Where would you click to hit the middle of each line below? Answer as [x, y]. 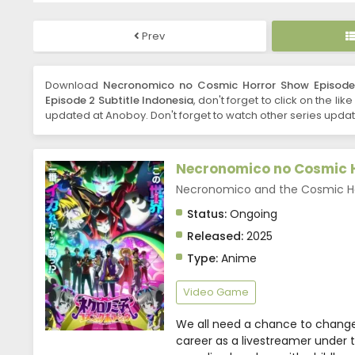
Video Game [216, 292]
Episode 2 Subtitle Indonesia [119, 101]
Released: [215, 237]
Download [74, 86]
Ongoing [252, 214]
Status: [207, 214]
